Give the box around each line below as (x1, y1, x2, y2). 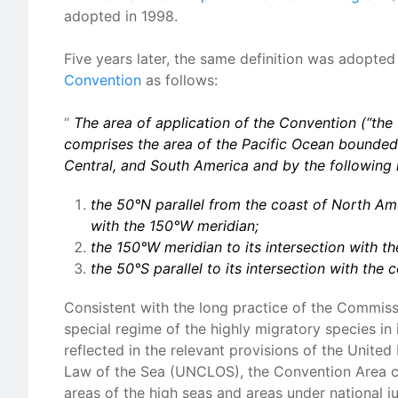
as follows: (141, 71, 218, 89)
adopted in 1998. (64, 7, 182, 25)
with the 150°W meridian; (91, 217, 259, 235)
